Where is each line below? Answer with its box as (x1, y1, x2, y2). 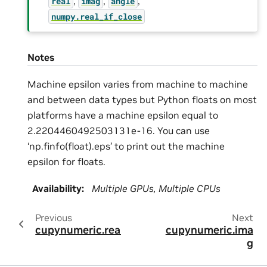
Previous (35, 211, 72, 223)
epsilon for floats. (27, 156, 105, 168)
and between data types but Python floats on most (27, 94, 257, 106)
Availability (32, 182, 82, 194)
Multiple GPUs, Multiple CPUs (92, 182, 221, 194)
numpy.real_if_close (51, 10, 142, 22)
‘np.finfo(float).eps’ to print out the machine (27, 140, 225, 153)
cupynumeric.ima (165, 223, 253, 237)
